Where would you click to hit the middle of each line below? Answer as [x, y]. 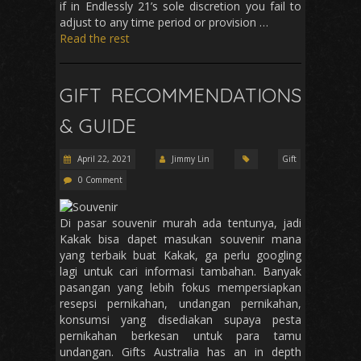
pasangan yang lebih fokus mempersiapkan [180, 288]
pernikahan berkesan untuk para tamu [180, 336]
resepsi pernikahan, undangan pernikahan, [180, 304]
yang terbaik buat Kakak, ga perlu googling [180, 255]
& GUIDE [98, 126]
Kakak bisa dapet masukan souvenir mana [180, 239]
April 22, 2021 [103, 159]
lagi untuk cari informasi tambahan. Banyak [180, 272]
